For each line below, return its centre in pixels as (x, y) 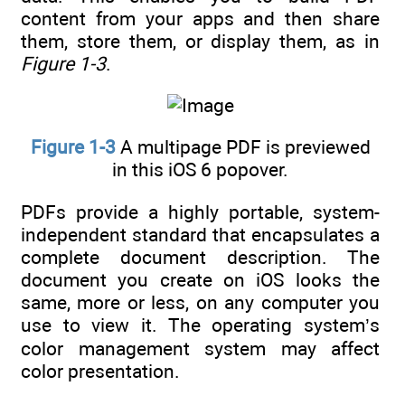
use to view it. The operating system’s (200, 325)
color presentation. (100, 371)
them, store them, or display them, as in (200, 41)
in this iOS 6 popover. (200, 170)
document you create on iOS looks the (200, 279)
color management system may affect (200, 348)
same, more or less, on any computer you (200, 302)
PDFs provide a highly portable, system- (200, 212)
